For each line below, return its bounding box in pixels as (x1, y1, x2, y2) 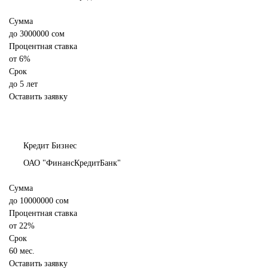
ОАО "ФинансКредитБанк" (23, 159, 121, 168)
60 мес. (9, 246, 35, 256)
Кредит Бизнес (23, 141, 77, 151)
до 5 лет (9, 80, 38, 89)
